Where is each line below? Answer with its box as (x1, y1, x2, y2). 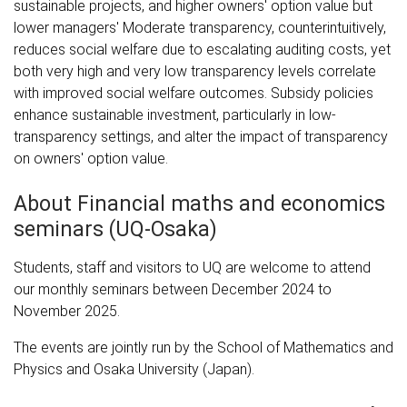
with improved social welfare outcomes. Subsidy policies (14, 84, 373, 102)
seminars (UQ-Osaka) (14, 216, 217, 242)
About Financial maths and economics (14, 191, 385, 216)
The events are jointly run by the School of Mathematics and (14, 338, 393, 356)
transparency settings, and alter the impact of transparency (14, 127, 388, 145)
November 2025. (14, 302, 124, 320)
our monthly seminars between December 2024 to (14, 280, 332, 298)
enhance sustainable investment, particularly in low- (14, 105, 336, 124)
